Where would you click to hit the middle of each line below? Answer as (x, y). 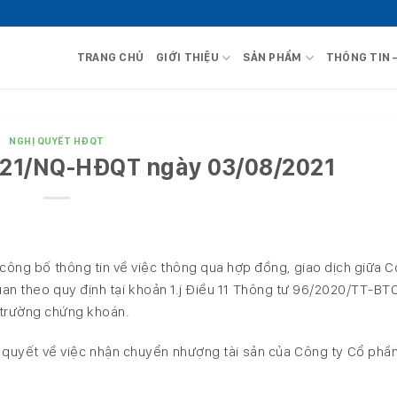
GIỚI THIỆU (187, 57)
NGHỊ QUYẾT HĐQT (57, 141)
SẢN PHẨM (272, 57)
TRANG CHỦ (110, 57)
